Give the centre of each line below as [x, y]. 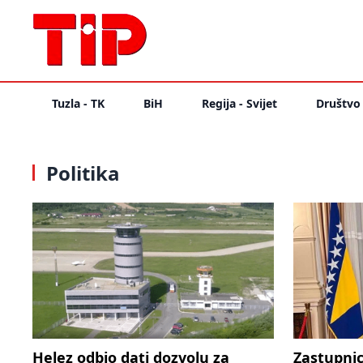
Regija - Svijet [239, 103]
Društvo [338, 103]
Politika [81, 173]
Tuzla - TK [78, 103]
